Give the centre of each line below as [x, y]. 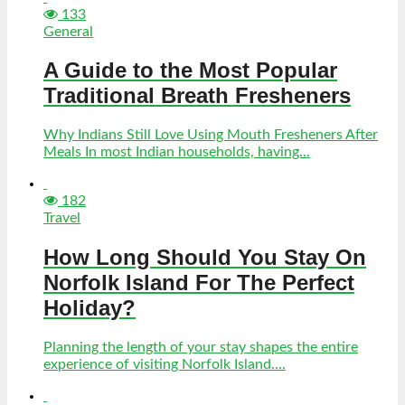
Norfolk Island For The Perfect [199, 283]
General [68, 31]
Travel [62, 218]
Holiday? [89, 308]
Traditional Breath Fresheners [197, 96]
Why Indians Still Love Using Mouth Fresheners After [211, 135]
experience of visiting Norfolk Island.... [165, 365]
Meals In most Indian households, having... [177, 152]
